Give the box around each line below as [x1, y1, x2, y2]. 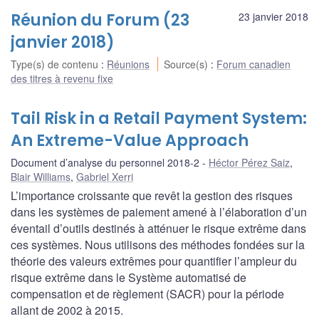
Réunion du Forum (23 [11, 9, 189, 31]
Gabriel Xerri [76, 169, 133, 184]
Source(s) [164, 56, 211, 71]
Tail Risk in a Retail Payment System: [11, 107, 307, 130]
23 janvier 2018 [239, 9, 308, 23]
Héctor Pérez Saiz [209, 155, 290, 169]
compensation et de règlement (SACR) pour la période [11, 285, 284, 302]
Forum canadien [216, 56, 291, 71]
